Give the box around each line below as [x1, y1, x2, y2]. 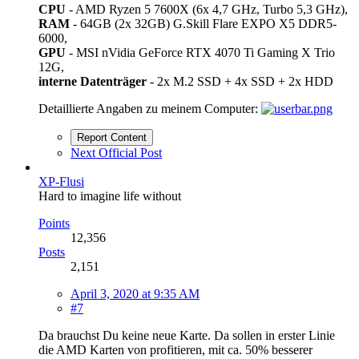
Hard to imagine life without [38, 188, 181, 203]
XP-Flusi [38, 174, 84, 188]
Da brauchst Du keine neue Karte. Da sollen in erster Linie [38, 328, 335, 342]
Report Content [77, 131, 147, 143]
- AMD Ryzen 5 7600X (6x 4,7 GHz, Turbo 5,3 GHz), [66, 2, 348, 16]
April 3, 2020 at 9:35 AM [71, 286, 200, 301]
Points [38, 216, 70, 230]
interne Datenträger [38, 74, 147, 88]
